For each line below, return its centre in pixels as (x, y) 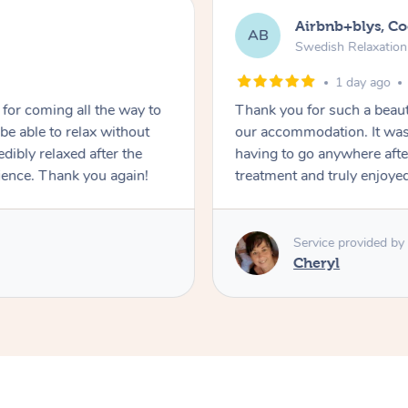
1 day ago (363, 83)
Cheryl (317, 262)
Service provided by (349, 242)
